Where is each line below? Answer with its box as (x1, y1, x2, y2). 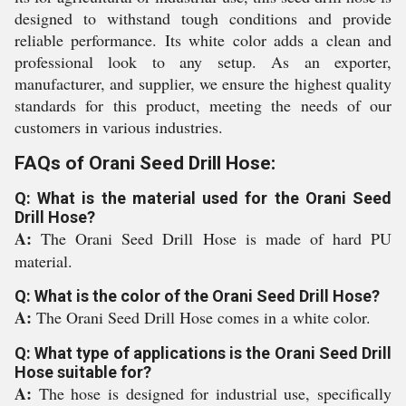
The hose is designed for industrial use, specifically (38, 382, 391, 404)
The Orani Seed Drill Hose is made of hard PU (41, 227, 392, 249)
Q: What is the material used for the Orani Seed (14, 188, 391, 208)
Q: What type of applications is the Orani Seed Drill (14, 343, 391, 362)
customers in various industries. (14, 116, 223, 138)
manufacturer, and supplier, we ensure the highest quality (14, 72, 391, 94)
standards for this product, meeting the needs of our (14, 94, 391, 116)
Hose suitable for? (14, 362, 151, 382)
